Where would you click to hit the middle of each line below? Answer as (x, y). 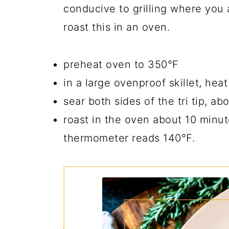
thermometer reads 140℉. (129, 138)
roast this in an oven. (117, 27)
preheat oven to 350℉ (121, 64)
